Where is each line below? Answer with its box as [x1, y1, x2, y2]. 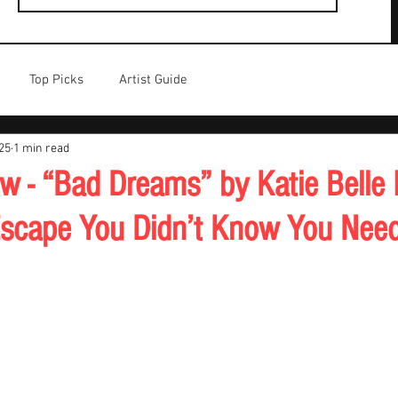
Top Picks [29, 71, 84, 88]
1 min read [13, 140, 69, 156]
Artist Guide [119, 71, 187, 88]
